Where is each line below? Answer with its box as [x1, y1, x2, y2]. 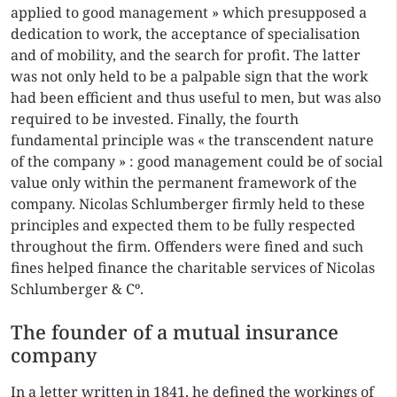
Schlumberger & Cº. [11, 279, 144, 299]
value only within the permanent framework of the [11, 173, 357, 192]
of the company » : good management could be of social [11, 152, 383, 171]
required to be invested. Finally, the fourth [11, 109, 299, 128]
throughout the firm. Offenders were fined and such [11, 237, 363, 256]
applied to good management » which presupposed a [11, 3, 367, 22]
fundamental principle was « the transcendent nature [11, 130, 374, 150]
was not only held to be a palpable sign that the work [11, 66, 368, 86]
